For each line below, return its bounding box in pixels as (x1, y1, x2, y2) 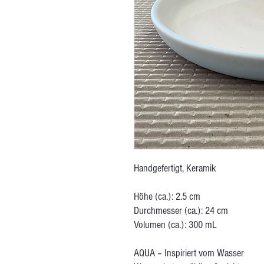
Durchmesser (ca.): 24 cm (134, 204, 228, 217)
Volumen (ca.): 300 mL (134, 219, 217, 231)
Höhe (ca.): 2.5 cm (134, 190, 200, 203)
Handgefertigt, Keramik (134, 162, 216, 174)
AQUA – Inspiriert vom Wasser (134, 247, 244, 259)
